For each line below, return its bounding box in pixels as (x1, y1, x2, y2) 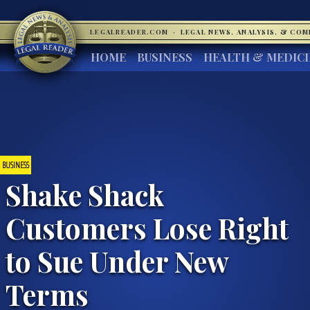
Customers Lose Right (6, 208, 289, 246)
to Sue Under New (6, 241, 228, 280)
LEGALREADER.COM (90, 28, 171, 36)
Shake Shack (6, 175, 165, 213)
